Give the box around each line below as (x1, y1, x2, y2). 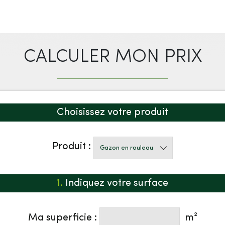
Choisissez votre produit (57, 107, 168, 118)
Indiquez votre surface (63, 178, 168, 189)
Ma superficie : (28, 213, 97, 223)
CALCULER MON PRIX (23, 48, 202, 67)
